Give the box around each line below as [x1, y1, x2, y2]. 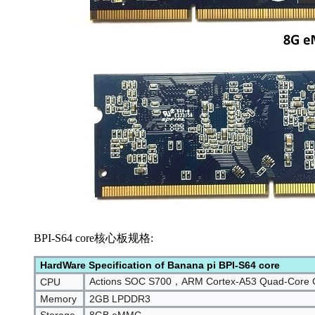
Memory [39, 292, 77, 304]
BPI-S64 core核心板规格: [34, 231, 153, 244]
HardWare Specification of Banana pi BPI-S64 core [39, 259, 280, 271]
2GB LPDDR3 [89, 292, 150, 304]
